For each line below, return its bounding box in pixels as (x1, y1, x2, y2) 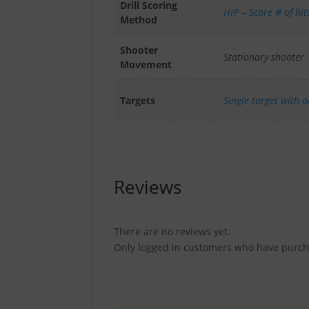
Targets (119, 93, 155, 107)
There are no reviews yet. (114, 225, 231, 239)
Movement (119, 57, 172, 71)
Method (119, 12, 157, 26)
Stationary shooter (223, 50, 304, 63)
